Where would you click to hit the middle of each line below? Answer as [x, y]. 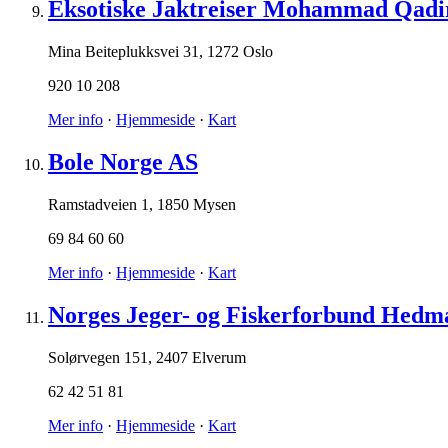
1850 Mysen [196, 204]
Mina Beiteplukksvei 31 [123, 52]
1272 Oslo [240, 52]
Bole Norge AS [123, 162]
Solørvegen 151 [98, 357]
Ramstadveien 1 [98, 204]
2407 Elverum [201, 357]
